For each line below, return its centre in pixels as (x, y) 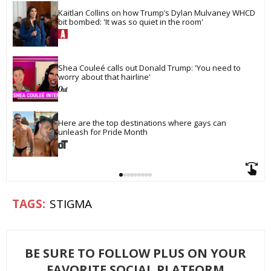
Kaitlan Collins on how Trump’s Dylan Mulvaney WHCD (158, 13)
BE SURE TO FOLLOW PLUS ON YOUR (135, 253)
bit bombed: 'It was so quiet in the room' (131, 22)
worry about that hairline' (104, 77)
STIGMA (71, 204)
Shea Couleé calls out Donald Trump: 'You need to (150, 68)
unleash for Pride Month (103, 132)
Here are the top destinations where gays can (143, 123)
